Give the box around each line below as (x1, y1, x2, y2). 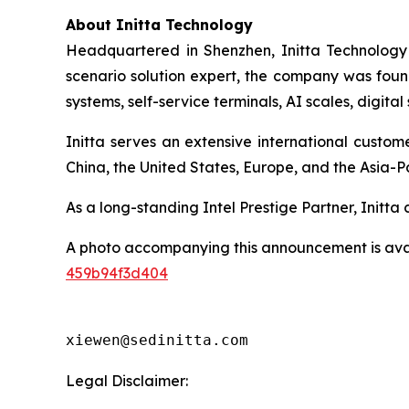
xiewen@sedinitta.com (66, 331, 257, 350)
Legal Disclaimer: (66, 372, 188, 391)
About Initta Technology (66, 16, 253, 35)
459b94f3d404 (66, 264, 168, 283)
